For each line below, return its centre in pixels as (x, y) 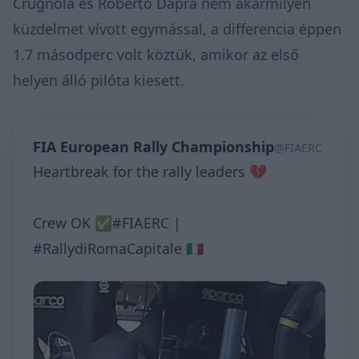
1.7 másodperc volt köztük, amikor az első (156, 54)
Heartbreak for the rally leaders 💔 (150, 171)
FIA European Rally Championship (153, 146)
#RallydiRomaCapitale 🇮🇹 (118, 248)
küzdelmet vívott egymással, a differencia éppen (177, 28)
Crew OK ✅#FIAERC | (107, 222)
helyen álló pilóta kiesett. (99, 80)
